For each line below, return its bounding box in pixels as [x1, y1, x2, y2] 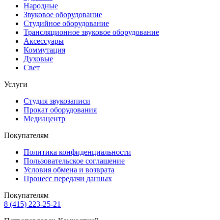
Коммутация [24, 46, 65, 55]
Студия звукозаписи [24, 97, 90, 106]
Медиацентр [24, 114, 65, 123]
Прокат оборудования [24, 106, 97, 114]
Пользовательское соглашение [24, 157, 125, 165]
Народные [24, 1, 58, 10]
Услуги [4, 80, 27, 89]
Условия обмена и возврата [24, 165, 114, 174]
